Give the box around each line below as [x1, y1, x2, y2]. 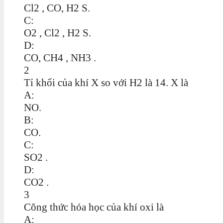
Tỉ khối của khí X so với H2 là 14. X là [24, 76, 188, 89]
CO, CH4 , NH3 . [24, 51, 96, 64]
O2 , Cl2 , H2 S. [24, 26, 91, 39]
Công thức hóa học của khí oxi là [24, 201, 164, 213]
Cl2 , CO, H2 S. [24, 1, 90, 14]
